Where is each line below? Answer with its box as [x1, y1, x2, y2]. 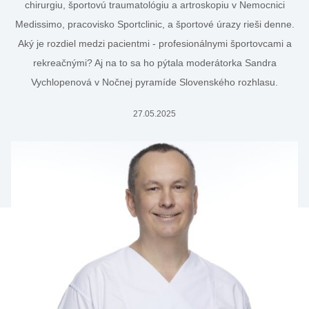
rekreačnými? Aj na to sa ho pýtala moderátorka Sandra [32, 57, 277, 68]
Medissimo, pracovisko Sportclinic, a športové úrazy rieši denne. [14, 19, 295, 30]
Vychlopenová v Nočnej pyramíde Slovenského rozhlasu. [31, 77, 278, 88]
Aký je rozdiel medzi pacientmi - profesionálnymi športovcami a [17, 38, 292, 49]
